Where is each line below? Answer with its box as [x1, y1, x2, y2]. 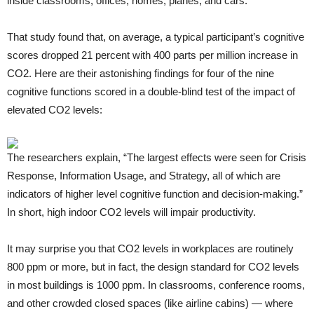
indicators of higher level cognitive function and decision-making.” [7, 188, 303, 200]
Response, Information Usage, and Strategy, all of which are [7, 170, 280, 182]
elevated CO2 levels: [7, 104, 102, 116]
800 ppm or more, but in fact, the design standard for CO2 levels [7, 261, 299, 273]
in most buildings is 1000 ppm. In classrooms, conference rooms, [7, 279, 305, 292]
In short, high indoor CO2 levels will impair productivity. [7, 206, 256, 219]
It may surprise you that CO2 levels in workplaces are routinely [7, 243, 294, 255]
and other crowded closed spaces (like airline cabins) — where [7, 297, 293, 310]
